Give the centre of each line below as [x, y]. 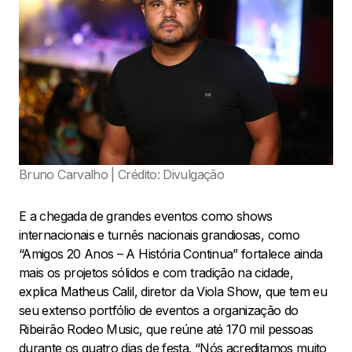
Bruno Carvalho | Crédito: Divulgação [121, 175]
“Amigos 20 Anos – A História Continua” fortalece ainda [171, 254]
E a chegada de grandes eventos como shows [146, 216]
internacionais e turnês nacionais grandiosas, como [159, 235]
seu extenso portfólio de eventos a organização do [159, 311]
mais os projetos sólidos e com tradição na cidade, [156, 273]
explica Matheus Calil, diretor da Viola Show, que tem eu [173, 292]
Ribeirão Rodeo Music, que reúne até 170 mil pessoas [166, 330]
